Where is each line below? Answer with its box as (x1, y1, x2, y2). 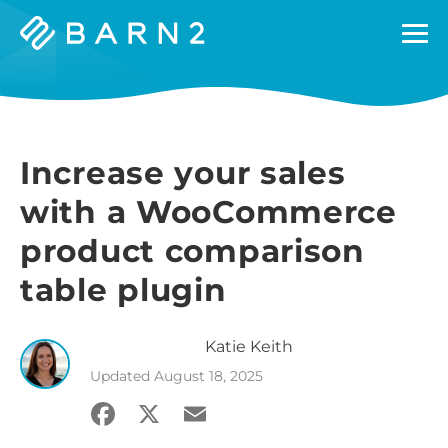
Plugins (19, 58, 79, 77)
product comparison (20, 232, 365, 270)
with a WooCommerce (20, 193, 397, 231)
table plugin (20, 271, 227, 309)
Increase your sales (20, 154, 346, 192)
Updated (90, 367, 154, 385)
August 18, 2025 (154, 367, 263, 385)
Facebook (86, 393, 242, 432)
